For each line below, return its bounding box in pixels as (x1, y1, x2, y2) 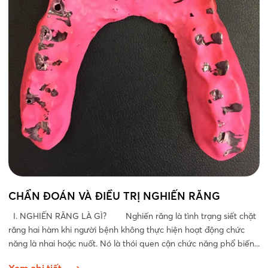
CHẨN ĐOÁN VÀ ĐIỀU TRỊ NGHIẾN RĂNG (8, 189, 220, 203)
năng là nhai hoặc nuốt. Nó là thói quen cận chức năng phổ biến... (8, 238, 260, 249)
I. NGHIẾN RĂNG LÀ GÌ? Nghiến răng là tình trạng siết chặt (8, 211, 256, 222)
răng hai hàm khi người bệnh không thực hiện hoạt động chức (8, 224, 245, 236)
